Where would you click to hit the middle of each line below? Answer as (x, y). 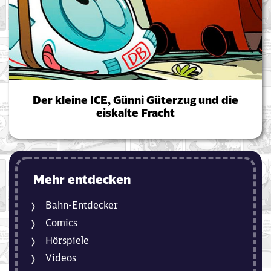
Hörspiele (67, 240)
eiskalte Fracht (135, 113)
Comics (61, 223)
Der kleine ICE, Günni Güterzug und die (135, 100)
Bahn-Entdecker (82, 205)
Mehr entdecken (82, 180)
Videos (61, 258)
